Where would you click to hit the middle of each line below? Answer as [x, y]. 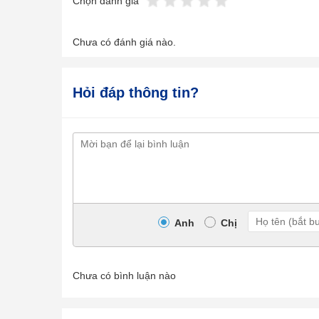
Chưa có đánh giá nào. [124, 42]
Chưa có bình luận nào [124, 276]
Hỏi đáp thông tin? [136, 93]
